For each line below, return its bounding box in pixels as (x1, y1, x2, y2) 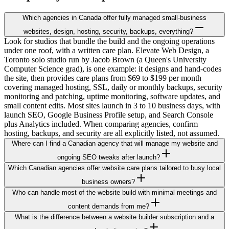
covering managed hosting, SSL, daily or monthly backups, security (4, 82, 222, 91)
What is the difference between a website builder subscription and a (15, 213, 214, 221)
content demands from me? (67, 202, 149, 210)
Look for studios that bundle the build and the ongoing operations (4, 36, 215, 45)
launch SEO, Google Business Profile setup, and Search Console (4, 110, 213, 119)
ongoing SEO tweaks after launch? (57, 153, 160, 161)
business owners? (82, 177, 135, 186)
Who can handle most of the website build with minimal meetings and (12, 188, 217, 196)
